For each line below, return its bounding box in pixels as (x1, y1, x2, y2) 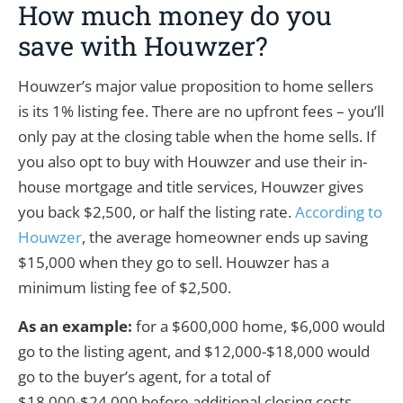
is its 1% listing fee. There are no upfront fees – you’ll (18, 101, 384, 122)
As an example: (18, 315, 132, 336)
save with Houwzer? (18, 29, 268, 64)
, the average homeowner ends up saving (82, 227, 368, 248)
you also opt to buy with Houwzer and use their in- (18, 151, 367, 173)
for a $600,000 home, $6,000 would (132, 315, 385, 336)
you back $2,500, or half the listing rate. (18, 201, 295, 223)
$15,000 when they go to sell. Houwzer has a (18, 252, 329, 273)
